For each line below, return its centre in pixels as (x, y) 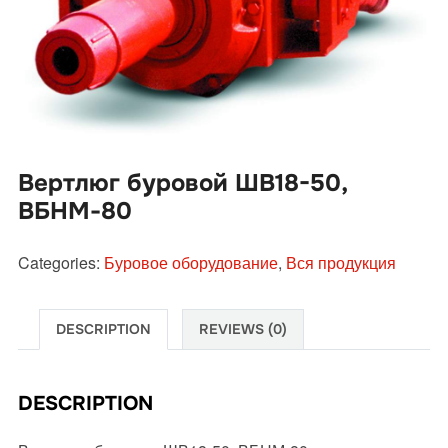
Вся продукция (340, 262)
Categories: (60, 262)
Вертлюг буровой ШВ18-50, (182, 182)
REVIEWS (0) (242, 328)
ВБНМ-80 (74, 210)
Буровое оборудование (190, 262)
